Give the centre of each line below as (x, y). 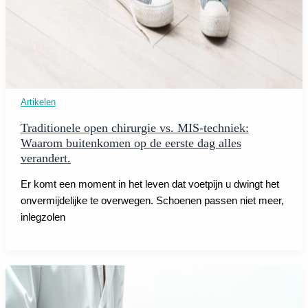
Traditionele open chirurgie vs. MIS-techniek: (134, 128)
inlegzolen (43, 217)
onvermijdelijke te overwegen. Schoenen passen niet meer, (152, 200)
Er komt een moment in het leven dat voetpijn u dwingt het (150, 184)
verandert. (45, 158)
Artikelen (38, 102)
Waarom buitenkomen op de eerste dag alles (131, 143)
